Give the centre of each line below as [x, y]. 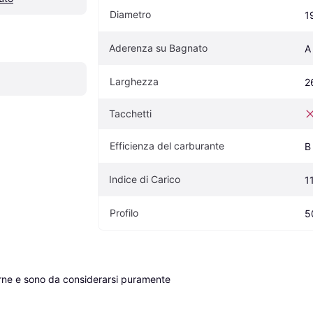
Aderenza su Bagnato [158, 48]
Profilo [124, 212]
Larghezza [134, 81]
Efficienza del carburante [167, 145]
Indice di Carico [145, 179]
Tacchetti [130, 113]
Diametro [130, 14]
